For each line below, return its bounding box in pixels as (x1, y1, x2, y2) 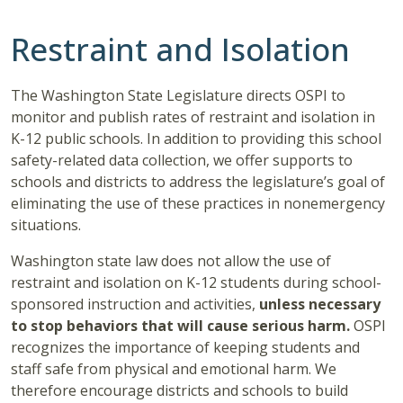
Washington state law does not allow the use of (11, 251, 331, 272)
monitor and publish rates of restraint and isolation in (11, 107, 375, 128)
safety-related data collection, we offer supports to (11, 150, 353, 171)
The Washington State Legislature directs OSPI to (11, 85, 345, 106)
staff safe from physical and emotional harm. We (11, 359, 336, 380)
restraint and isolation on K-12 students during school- (11, 273, 381, 293)
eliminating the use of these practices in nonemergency (11, 193, 385, 214)
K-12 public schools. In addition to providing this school (11, 129, 381, 149)
